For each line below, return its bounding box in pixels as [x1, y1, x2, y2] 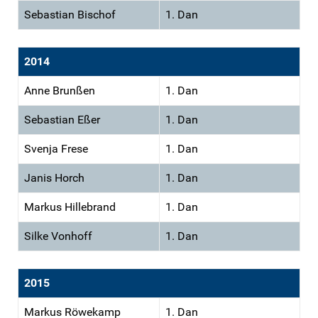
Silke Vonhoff [24, 229, 92, 243]
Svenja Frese [24, 141, 88, 155]
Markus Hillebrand [24, 199, 116, 214]
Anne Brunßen [24, 83, 95, 97]
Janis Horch [24, 170, 84, 185]
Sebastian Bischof [24, 7, 116, 21]
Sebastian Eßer [24, 112, 100, 126]
